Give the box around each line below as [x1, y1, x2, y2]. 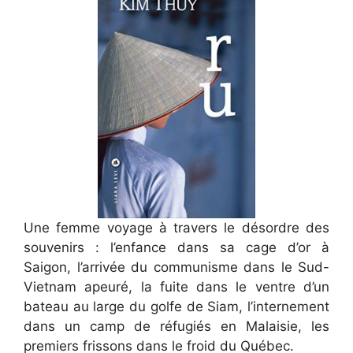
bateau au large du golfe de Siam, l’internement [24, 298, 329, 314]
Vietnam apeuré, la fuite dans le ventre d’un [24, 278, 329, 295]
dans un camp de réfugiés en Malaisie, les [24, 318, 329, 334]
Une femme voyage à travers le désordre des [24, 219, 329, 236]
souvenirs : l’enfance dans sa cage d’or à [24, 239, 329, 255]
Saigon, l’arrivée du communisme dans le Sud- [24, 258, 329, 275]
